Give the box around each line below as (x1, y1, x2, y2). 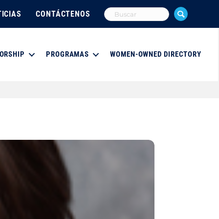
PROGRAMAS (46, 50, 89, 59)
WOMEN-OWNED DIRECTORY (110, 50, 202, 59)
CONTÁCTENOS (36, 9, 90, 19)
